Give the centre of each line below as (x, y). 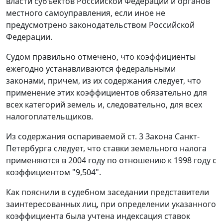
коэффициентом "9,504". (54, 172)
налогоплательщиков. (50, 117)
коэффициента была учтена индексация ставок (98, 216)
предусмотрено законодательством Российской (100, 25)
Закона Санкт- (171, 137)
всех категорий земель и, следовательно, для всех (104, 105)
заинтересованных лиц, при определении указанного (111, 204)
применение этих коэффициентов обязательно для (107, 93)
